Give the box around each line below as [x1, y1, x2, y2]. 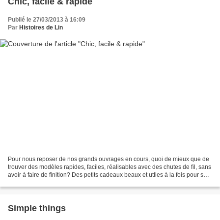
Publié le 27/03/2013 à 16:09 [8, 16, 85, 24]
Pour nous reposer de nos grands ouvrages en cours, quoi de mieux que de [8, 155, 209, 163]
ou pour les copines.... [8, 179, 66, 186]
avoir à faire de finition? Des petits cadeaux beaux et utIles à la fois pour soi [8, 171, 208, 178]
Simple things [8, 203, 66, 213]
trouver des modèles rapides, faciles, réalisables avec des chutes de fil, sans [8, 163, 211, 170]
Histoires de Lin [19, 24, 63, 31]
